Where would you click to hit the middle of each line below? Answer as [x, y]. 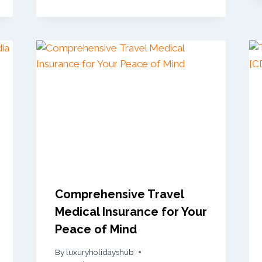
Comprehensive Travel [119, 194]
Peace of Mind [96, 230]
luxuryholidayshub [100, 252]
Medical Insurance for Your [131, 212]
